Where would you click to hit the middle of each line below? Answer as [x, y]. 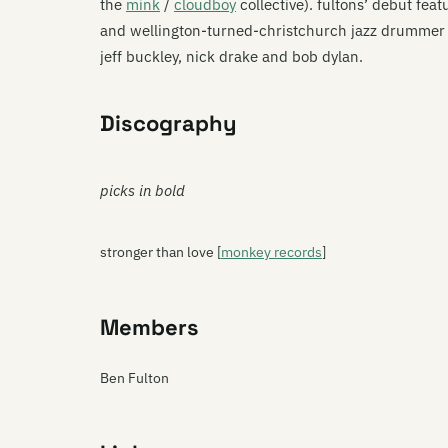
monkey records [271, 252]
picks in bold [142, 190]
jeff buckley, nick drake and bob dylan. [231, 56]
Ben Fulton [134, 378]
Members [149, 327]
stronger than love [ [160, 252]
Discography [168, 123]
